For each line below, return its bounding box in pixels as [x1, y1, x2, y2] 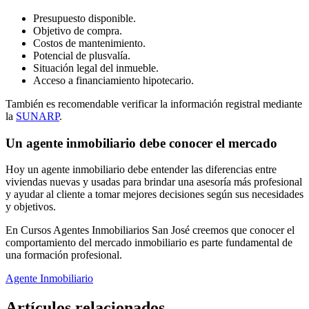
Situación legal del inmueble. [33, 62, 159, 74]
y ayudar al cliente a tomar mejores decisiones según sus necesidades [6, 188, 303, 201]
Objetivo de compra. [33, 25, 122, 37]
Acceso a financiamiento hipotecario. [33, 74, 194, 86]
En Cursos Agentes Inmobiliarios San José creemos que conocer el [6, 224, 295, 237]
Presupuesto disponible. [33, 12, 136, 24]
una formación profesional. [6, 249, 122, 261]
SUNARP [16, 110, 59, 122]
